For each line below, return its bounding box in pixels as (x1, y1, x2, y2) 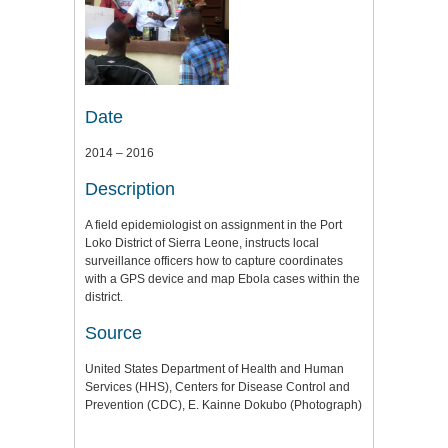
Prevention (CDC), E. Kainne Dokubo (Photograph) (85, 397, 362, 412)
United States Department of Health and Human (85, 361, 344, 376)
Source (85, 322, 142, 343)
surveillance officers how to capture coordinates (85, 253, 343, 268)
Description (85, 178, 175, 199)
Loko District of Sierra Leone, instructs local (85, 235, 319, 250)
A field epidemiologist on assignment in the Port (85, 217, 342, 232)
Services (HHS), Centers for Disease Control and (85, 379, 350, 394)
